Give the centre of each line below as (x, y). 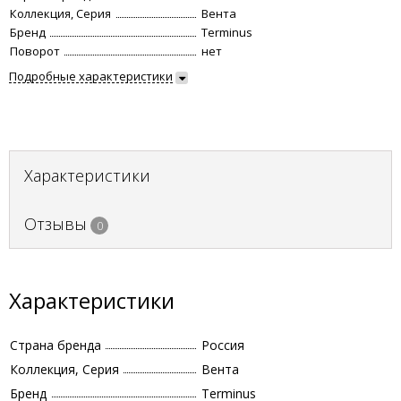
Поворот (35, 51)
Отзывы (55, 224)
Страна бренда (55, 345)
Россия (223, 345)
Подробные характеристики (91, 76)
